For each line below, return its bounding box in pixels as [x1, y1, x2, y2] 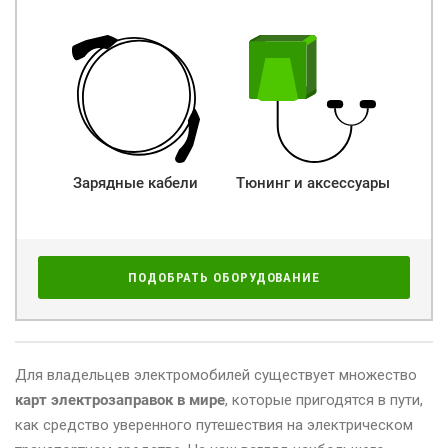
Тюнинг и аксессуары [244, 173, 390, 192]
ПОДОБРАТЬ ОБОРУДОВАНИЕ [127, 269, 321, 285]
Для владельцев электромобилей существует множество [15, 365, 417, 384]
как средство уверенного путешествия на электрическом [15, 415, 413, 434]
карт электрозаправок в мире [15, 390, 225, 409]
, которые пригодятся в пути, [225, 390, 423, 409]
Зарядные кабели [82, 173, 198, 192]
